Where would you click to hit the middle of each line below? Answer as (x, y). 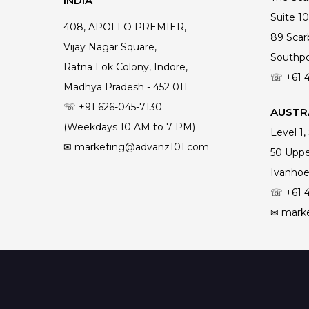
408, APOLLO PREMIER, (124, 27)
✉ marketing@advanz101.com (136, 147)
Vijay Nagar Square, (110, 47)
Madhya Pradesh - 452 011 (125, 87)
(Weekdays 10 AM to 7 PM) (129, 127)
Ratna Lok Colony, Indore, (125, 67)
